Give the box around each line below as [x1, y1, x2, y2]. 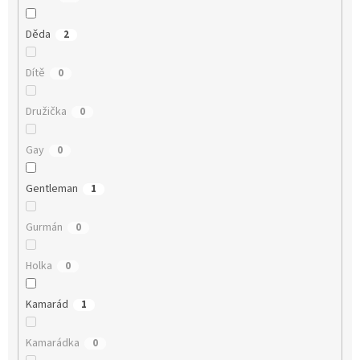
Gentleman [25, 181, 78, 198]
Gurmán [25, 219, 63, 236]
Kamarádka [25, 335, 80, 352]
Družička [25, 104, 67, 121]
